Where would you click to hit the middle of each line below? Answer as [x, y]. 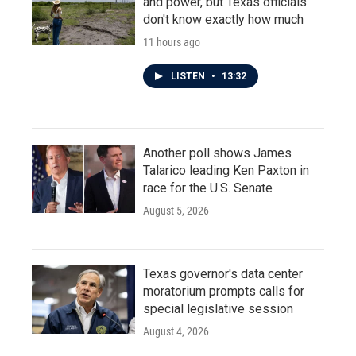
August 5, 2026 [176, 211]
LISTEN [189, 76]
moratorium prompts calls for [224, 291]
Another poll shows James [217, 153]
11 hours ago [172, 42]
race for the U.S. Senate [208, 188]
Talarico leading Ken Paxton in [226, 170]
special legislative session [218, 309]
